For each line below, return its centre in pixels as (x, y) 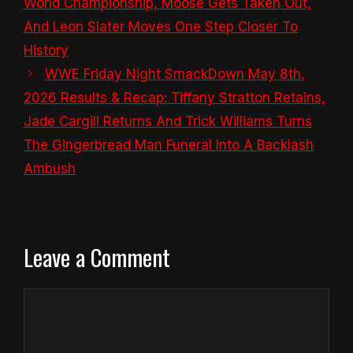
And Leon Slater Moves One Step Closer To (161, 27)
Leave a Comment (97, 257)
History (46, 51)
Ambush (50, 169)
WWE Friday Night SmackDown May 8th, (175, 74)
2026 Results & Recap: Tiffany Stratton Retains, (175, 98)
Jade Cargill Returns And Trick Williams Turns (168, 122)
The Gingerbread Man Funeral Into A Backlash (169, 145)
